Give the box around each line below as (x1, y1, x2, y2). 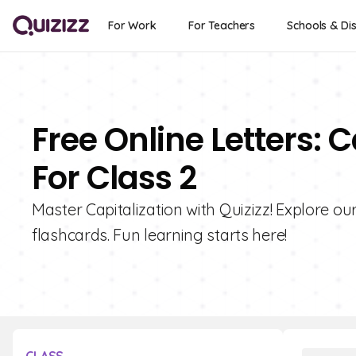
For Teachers (188, 18, 256, 33)
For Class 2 (32, 156, 196, 200)
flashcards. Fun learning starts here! (32, 225, 287, 245)
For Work (108, 18, 157, 33)
